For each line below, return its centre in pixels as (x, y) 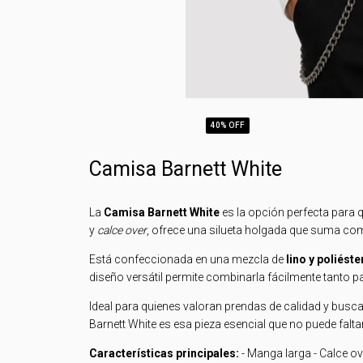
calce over (122, 230)
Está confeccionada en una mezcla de (188, 259)
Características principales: (164, 353)
